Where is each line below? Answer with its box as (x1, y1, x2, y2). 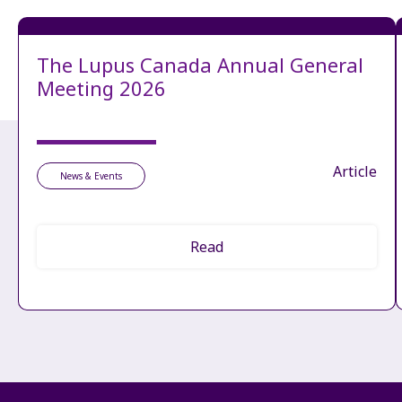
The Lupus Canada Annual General (37, 51, 363, 79)
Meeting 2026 (37, 74, 166, 102)
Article (332, 162, 377, 182)
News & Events (60, 170, 122, 183)
